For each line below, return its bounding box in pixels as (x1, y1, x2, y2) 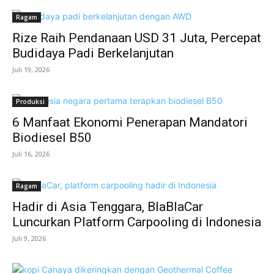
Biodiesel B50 (12, 130, 92, 145)
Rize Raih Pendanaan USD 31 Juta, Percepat (12, 31, 261, 45)
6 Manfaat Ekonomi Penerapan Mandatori (12, 115, 248, 130)
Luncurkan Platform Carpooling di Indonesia (12, 215, 261, 229)
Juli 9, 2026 (12, 234, 46, 243)
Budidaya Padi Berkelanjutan (12, 46, 174, 61)
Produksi (16, 97, 45, 106)
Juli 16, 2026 (12, 149, 50, 158)
